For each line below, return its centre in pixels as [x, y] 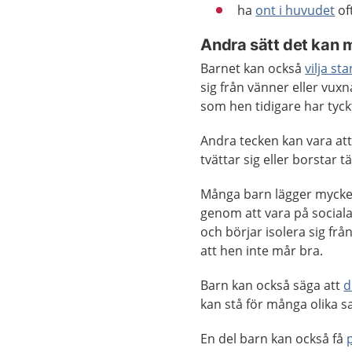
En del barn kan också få [274, 339]
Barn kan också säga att [272, 285]
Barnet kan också [253, 68]
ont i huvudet [295, 10]
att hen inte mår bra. [262, 251]
